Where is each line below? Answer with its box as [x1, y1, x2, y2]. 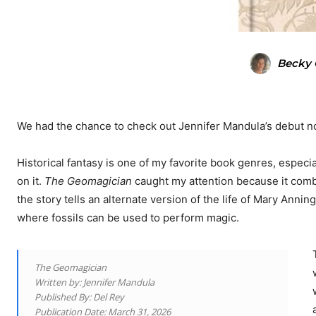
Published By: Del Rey [35, 291, 124, 304]
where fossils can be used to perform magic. [17, 211, 239, 225]
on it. [17, 174, 44, 188]
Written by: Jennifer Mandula [35, 276, 154, 289]
